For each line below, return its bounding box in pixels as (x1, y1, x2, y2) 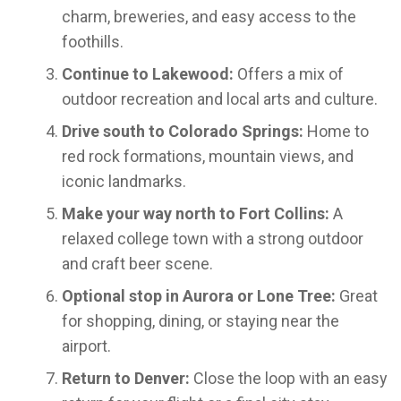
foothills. (62, 32, 124, 51)
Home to (303, 122, 369, 141)
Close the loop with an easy (190, 369, 388, 388)
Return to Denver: (62, 369, 190, 388)
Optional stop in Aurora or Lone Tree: (62, 286, 336, 305)
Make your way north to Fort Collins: (62, 204, 329, 223)
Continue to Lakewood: (62, 64, 234, 83)
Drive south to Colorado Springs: (62, 122, 303, 141)
